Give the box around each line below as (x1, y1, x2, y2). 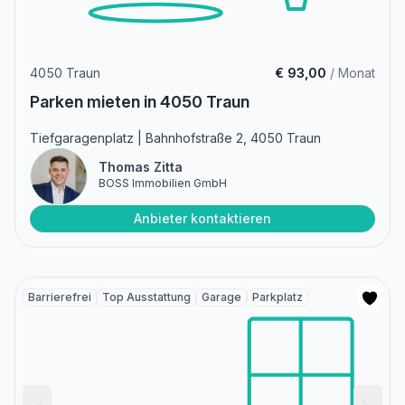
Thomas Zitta (99, 159, 183, 175)
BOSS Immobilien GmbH (99, 176, 227, 191)
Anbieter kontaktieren (134, 211, 271, 227)
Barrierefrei (28, 290, 91, 305)
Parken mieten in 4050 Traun (30, 92, 250, 112)
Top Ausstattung (102, 290, 191, 305)
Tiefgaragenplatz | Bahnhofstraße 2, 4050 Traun (30, 130, 321, 146)
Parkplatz (252, 290, 303, 305)
